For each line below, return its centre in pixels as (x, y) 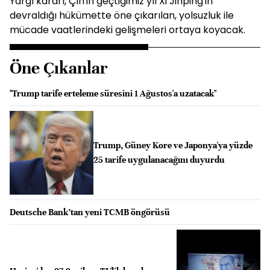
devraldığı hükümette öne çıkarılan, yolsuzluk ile (122, 15)
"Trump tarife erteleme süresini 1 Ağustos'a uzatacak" (113, 93)
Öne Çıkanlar (59, 68)
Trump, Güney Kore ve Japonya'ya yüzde (173, 146)
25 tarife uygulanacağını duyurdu (159, 160)
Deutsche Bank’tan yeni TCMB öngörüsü (90, 212)
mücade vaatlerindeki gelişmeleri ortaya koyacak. (127, 30)
